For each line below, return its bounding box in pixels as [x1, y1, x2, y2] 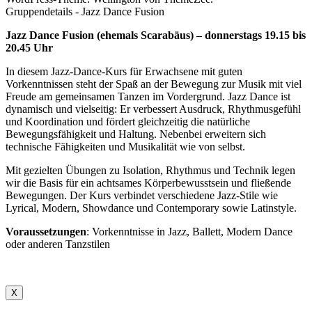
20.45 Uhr [6, 41, 53, 54]
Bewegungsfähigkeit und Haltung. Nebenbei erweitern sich [6, 127, 266, 140]
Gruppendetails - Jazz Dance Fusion [6, 5, 164, 17]
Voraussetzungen [6, 225, 86, 237]
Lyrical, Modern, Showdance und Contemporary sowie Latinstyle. [6, 201, 297, 214]
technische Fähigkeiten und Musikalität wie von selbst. [6, 140, 245, 153]
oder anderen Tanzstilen [6, 237, 110, 250]
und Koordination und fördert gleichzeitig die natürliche [6, 115, 250, 127]
